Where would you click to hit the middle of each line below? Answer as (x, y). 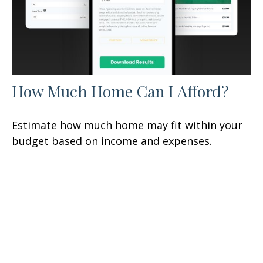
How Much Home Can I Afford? (120, 91)
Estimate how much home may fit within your (127, 125)
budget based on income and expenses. (112, 141)
